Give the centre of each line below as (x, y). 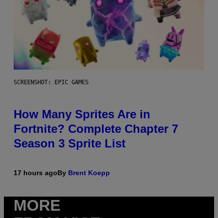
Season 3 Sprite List (70, 144)
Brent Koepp (89, 173)
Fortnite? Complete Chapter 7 (96, 129)
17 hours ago (36, 173)
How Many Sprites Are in (82, 114)
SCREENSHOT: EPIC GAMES (51, 82)
